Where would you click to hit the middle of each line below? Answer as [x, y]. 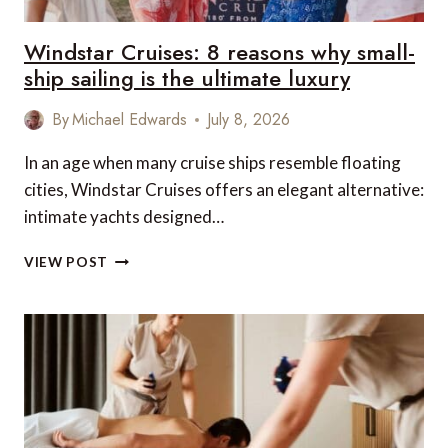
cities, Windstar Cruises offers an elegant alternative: [224, 189]
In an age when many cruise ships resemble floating [212, 162]
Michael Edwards [130, 119]
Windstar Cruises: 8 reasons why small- [219, 52]
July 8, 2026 [249, 119]
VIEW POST [66, 262]
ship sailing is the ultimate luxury [187, 78]
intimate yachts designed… [124, 216]
